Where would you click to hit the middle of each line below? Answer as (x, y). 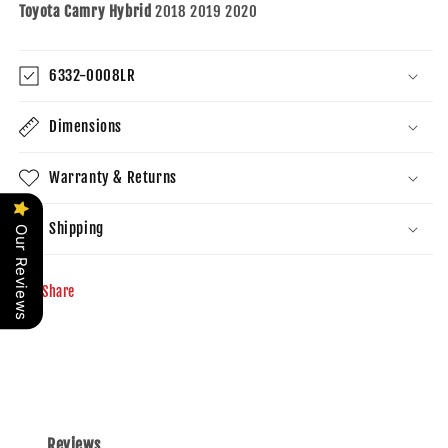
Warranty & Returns (113, 177)
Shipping (76, 228)
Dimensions (85, 126)
